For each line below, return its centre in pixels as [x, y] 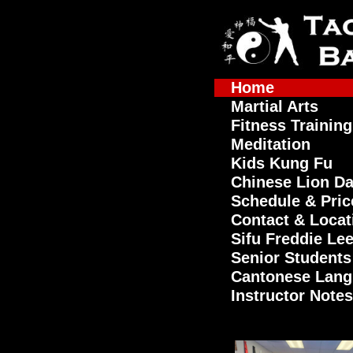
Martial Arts [275, 106]
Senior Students [291, 258]
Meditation [271, 144]
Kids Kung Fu [282, 163]
